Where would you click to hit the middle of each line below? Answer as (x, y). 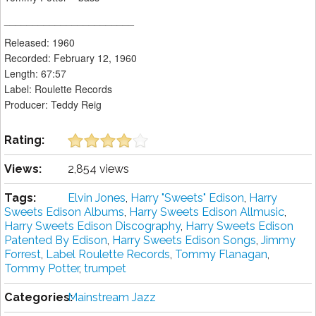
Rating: (24, 140)
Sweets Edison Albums (64, 212)
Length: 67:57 (35, 74)
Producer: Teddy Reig (53, 105)
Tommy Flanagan (221, 255)
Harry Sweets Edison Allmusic (207, 212)
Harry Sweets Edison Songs (184, 241)
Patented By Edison (56, 241)
